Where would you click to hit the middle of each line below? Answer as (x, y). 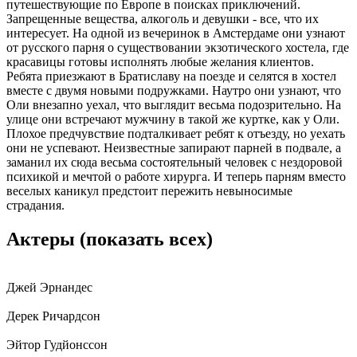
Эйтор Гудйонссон (57, 345)
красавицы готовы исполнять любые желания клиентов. (160, 62)
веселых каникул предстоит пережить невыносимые (149, 191)
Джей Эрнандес (49, 288)
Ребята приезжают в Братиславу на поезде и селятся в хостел (171, 76)
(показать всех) (146, 239)
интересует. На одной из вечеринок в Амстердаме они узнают (176, 33)
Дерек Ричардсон (53, 316)
